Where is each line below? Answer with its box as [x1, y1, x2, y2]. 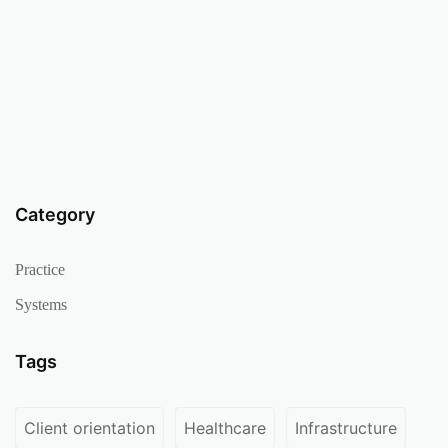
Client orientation [24, 418, 155, 439]
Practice [15, 261, 65, 279]
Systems [15, 296, 67, 314]
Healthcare [184, 418, 266, 439]
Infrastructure [295, 418, 397, 439]
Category [15, 204, 95, 226]
